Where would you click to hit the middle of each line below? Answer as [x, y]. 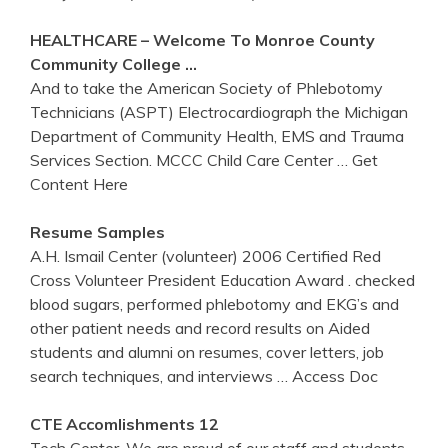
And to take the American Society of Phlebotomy [206, 88]
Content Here [79, 184]
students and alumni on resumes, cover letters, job [207, 352]
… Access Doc [327, 376]
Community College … [113, 64]
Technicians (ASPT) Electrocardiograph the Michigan [219, 112]
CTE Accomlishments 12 [124, 424]
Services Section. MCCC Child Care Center [183, 160]
